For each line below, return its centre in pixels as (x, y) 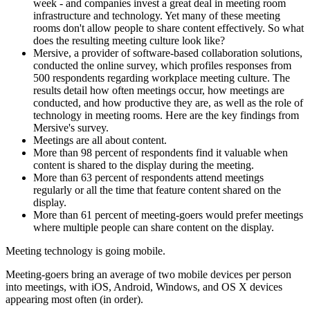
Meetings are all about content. (100, 140)
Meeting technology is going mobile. (85, 250)
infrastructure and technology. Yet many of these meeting (157, 15)
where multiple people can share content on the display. (154, 227)
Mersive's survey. (71, 127)
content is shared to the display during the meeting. (144, 165)
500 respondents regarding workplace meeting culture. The (162, 77)
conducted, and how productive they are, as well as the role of (168, 102)
